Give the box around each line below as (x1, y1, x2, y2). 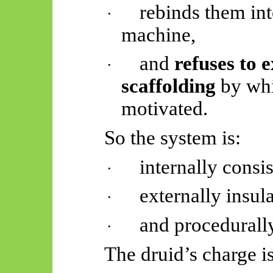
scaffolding (121, 75, 216, 97)
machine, (121, 23, 196, 46)
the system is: (125, 127, 241, 149)
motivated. (121, 97, 208, 120)
